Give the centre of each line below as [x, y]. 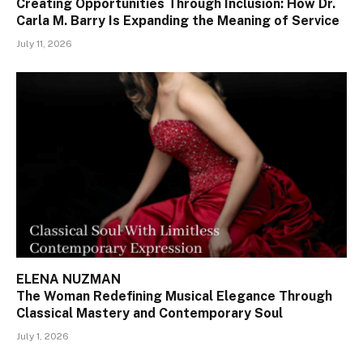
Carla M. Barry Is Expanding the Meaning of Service [178, 20]
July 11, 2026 [44, 43]
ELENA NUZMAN [68, 280]
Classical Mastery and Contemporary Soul [149, 314]
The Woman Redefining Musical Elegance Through [174, 297]
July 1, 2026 [43, 337]
